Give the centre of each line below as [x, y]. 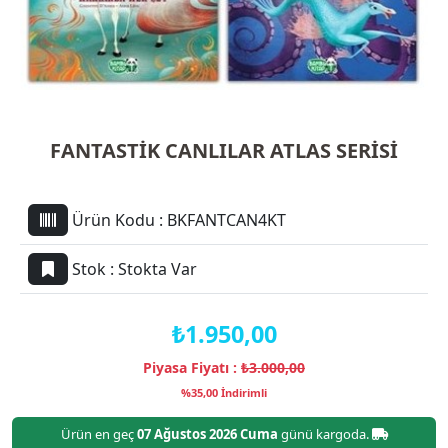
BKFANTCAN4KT [226, 219]
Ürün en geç [98, 433]
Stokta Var [157, 268]
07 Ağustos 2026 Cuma [207, 433]
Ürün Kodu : [119, 219]
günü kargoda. [324, 433]
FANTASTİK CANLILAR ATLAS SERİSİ [224, 150]
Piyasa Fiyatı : [192, 367]
